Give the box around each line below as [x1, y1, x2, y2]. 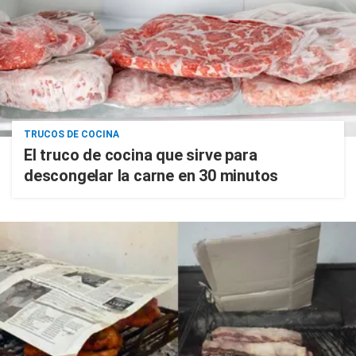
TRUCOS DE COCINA [24, 129, 119, 141]
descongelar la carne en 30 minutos [24, 166, 279, 186]
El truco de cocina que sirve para [24, 145, 257, 165]
